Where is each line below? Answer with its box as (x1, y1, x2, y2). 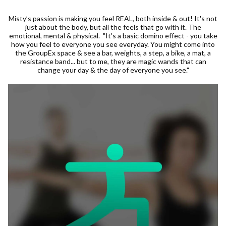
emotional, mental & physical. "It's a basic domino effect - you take (9, 31, 217, 40)
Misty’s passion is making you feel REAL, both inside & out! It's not (9, 14, 217, 23)
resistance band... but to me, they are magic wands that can (20, 57, 206, 66)
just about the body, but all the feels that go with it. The (25, 23, 201, 32)
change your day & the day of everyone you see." (37, 66, 189, 75)
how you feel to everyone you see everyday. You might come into (11, 40, 215, 49)
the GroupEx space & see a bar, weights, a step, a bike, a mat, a (15, 48, 211, 58)
